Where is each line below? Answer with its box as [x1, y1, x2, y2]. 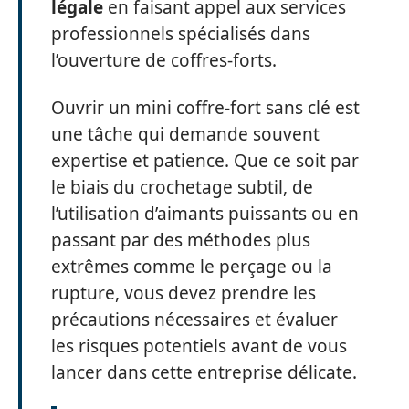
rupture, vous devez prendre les [51, 280, 316, 305]
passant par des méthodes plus [51, 227, 310, 252]
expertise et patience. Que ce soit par [51, 148, 359, 173]
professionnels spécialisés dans [51, 22, 310, 46]
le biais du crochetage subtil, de [51, 174, 313, 199]
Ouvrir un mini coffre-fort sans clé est [51, 95, 360, 120]
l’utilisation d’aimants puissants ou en [51, 201, 359, 225]
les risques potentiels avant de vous [51, 333, 347, 358]
